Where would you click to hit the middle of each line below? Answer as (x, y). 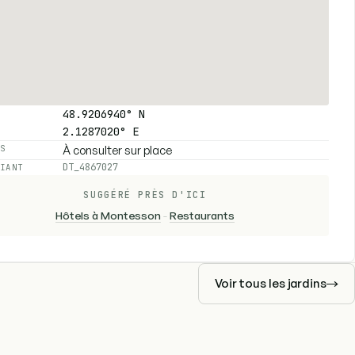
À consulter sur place (117, 150)
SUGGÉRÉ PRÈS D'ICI (145, 194)
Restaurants (202, 216)
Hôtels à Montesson (108, 216)
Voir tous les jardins (270, 284)
